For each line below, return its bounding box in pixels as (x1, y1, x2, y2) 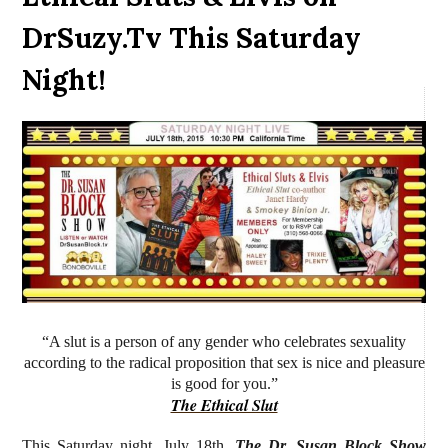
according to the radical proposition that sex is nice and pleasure (23, 353, 425, 371)
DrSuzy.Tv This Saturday (21, 19, 361, 56)
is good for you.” (170, 374, 278, 392)
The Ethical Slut (170, 393, 278, 416)
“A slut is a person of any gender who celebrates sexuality (42, 332, 406, 350)
